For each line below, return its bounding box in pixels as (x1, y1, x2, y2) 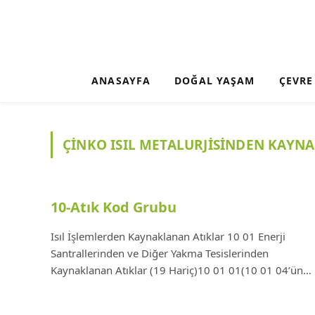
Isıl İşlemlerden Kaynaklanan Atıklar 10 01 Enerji (51, 229, 285, 243)
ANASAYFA (91, 73, 151, 87)
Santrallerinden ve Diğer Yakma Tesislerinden (51, 246, 269, 260)
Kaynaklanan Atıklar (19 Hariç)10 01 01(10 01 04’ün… (51, 263, 311, 277)
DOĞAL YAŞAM (174, 73, 255, 87)
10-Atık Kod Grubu (51, 198, 176, 217)
